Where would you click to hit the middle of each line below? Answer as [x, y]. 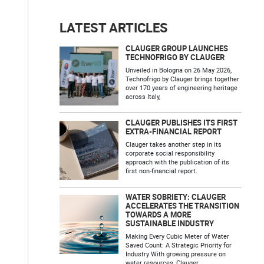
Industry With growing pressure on [176, 254]
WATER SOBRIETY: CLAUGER [176, 197]
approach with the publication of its [178, 162]
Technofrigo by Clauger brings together [183, 79]
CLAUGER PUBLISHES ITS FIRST [182, 123]
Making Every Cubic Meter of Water [178, 236]
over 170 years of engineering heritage [182, 88]
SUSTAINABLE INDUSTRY [170, 224]
